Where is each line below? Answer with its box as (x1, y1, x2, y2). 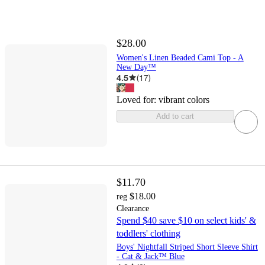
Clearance (116, 203, 149, 213)
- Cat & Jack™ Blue (116, 251, 185, 261)
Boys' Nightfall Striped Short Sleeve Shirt (116, 242, 258, 251)
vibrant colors (158, 94, 209, 105)
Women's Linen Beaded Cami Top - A (116, 53, 244, 62)
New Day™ (116, 62, 156, 72)
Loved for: (116, 94, 159, 105)
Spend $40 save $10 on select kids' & (116, 215, 256, 225)
